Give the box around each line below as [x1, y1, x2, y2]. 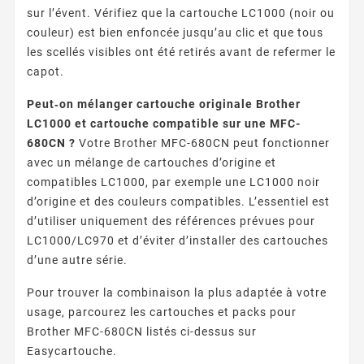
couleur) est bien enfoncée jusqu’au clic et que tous [27, 25, 323, 39]
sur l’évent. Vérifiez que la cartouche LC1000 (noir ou [27, 6, 335, 19]
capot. [27, 64, 64, 78]
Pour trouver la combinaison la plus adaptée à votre [27, 285, 327, 299]
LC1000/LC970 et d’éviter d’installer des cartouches [27, 233, 328, 247]
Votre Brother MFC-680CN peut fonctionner [76, 136, 330, 149]
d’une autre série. [27, 253, 128, 266]
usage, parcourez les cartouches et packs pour [27, 305, 297, 318]
